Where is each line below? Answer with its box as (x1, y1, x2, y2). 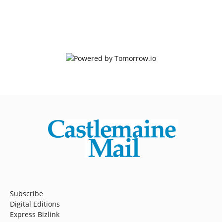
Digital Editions (10, 199, 60, 209)
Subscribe (10, 188, 43, 198)
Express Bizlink (10, 209, 59, 219)
